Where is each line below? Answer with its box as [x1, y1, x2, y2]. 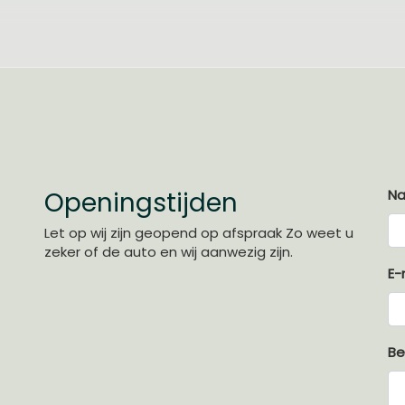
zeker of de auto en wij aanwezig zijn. [43, 242, 293, 261]
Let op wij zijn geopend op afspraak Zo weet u [43, 223, 353, 242]
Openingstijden [43, 185, 238, 221]
